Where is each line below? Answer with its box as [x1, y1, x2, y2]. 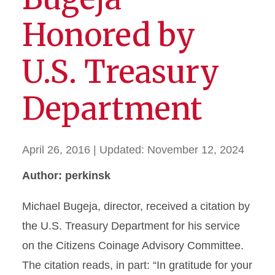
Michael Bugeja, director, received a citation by [22, 200, 250, 212]
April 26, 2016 [22, 144, 90, 156]
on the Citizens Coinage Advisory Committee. [22, 239, 244, 252]
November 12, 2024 [147, 144, 244, 156]
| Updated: [93, 144, 147, 156]
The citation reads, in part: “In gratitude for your [22, 259, 252, 271]
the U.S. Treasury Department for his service [22, 220, 240, 232]
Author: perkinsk [22, 169, 110, 182]
